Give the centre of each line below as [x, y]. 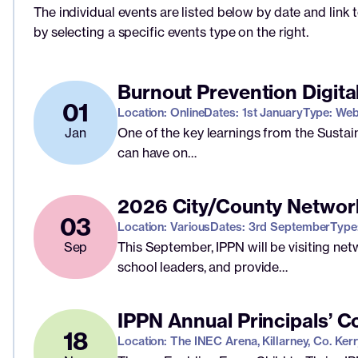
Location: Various [164, 227]
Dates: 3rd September [270, 227]
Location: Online [161, 112]
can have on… [157, 152]
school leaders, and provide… [203, 267]
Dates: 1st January [253, 112]
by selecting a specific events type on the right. [171, 32]
